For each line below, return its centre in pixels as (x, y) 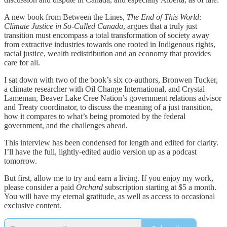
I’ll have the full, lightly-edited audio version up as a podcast (100, 152)
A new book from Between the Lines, (65, 17)
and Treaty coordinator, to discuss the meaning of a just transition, (108, 107)
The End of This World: (164, 17)
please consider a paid (40, 187)
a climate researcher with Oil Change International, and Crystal (104, 89)
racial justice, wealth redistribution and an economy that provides (107, 53)
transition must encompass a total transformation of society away (107, 35)
